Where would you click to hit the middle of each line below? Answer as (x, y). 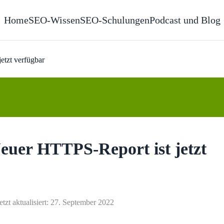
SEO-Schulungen (114, 20)
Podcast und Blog (185, 20)
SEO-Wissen (54, 20)
